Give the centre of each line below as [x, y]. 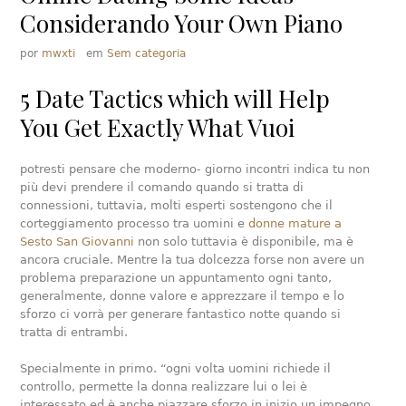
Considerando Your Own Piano [182, 23]
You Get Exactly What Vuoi [158, 127]
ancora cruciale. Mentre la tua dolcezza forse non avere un [193, 260]
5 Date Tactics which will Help [175, 98]
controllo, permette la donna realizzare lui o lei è [164, 387]
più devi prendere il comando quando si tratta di [162, 187]
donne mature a [295, 223]
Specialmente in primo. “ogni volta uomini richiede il [176, 368]
